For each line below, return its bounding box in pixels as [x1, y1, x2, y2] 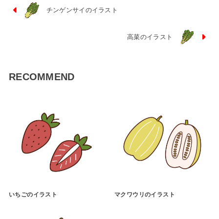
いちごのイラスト [8, 191, 58, 198]
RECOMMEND [8, 71, 75, 82]
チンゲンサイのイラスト [46, 6, 118, 14]
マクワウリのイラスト [114, 191, 175, 198]
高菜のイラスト [127, 33, 173, 41]
